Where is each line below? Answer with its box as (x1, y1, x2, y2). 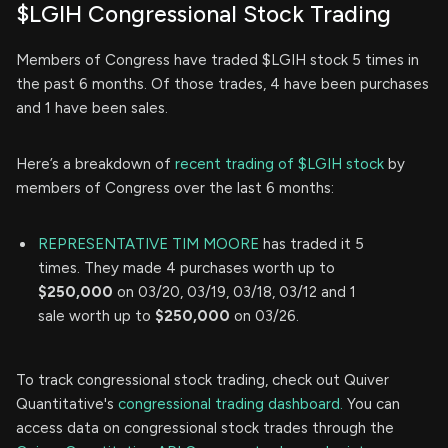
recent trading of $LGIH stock (175, 155, 384, 174)
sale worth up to (38, 307, 155, 326)
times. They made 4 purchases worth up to (38, 259, 335, 278)
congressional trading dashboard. (118, 395, 343, 414)
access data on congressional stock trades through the (16, 419, 394, 438)
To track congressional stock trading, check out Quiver (16, 371, 389, 390)
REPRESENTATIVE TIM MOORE (38, 235, 259, 254)
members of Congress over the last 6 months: (16, 179, 334, 198)
